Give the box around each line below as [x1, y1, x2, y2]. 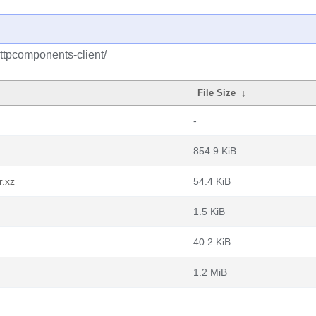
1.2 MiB [193, 267, 227, 278]
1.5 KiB [193, 206, 225, 217]
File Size [197, 87, 236, 98]
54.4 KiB [193, 176, 231, 187]
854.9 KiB [193, 145, 236, 157]
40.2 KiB [193, 236, 231, 248]
